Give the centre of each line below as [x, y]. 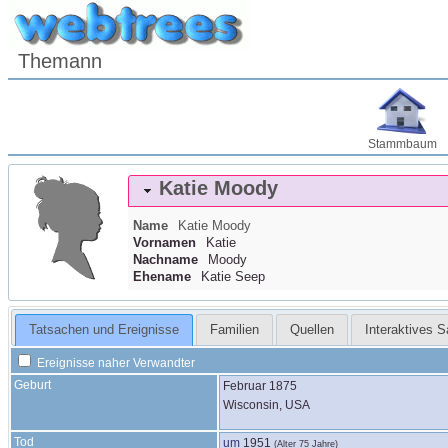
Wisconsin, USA [266, 404]
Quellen [311, 330]
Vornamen [164, 242]
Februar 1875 [260, 385]
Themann [60, 61]
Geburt [32, 384]
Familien [234, 330]
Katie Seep [233, 276]
